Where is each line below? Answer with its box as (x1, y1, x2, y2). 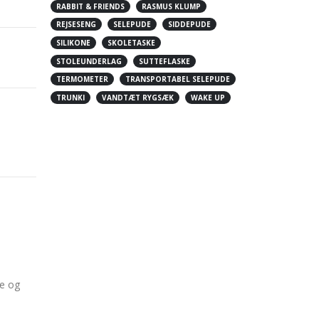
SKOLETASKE (107, 38, 155, 48)
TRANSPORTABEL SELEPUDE (125, 74, 230, 85)
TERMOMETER (56, 74, 108, 85)
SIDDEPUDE (167, 19, 211, 30)
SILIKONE (56, 38, 90, 48)
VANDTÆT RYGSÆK (101, 93, 174, 103)
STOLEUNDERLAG (56, 56, 122, 66)
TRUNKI (56, 93, 85, 103)
